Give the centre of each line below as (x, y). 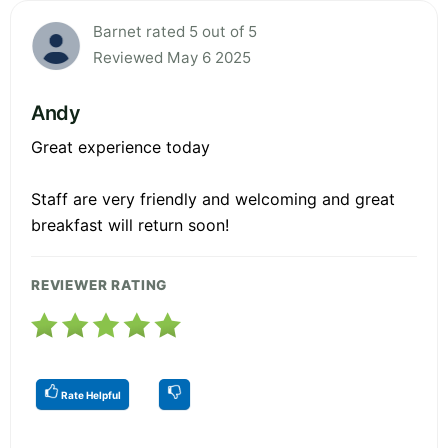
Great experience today (120, 146)
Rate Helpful (90, 394)
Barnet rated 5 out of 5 (175, 31)
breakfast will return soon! (130, 224)
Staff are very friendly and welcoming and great (213, 198)
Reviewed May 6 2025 (172, 57)
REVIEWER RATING (99, 284)
